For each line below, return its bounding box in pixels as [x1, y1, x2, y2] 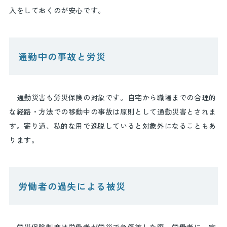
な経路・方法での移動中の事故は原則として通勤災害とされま [9, 106, 216, 117]
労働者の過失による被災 [18, 179, 126, 193]
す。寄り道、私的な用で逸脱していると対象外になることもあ [9, 121, 216, 131]
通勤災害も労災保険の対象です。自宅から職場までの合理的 [9, 92, 216, 102]
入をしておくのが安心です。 [9, 5, 105, 15]
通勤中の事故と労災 [18, 50, 106, 63]
